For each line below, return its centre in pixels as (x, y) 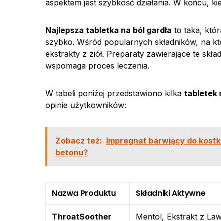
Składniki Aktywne (171, 193)
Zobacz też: (79, 141)
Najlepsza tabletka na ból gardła (109, 30)
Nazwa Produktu (84, 193)
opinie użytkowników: (86, 105)
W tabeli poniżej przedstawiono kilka (115, 93)
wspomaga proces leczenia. (97, 66)
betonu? (72, 152)
